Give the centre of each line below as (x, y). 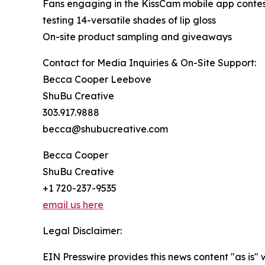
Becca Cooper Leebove (97, 80)
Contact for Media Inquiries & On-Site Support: (149, 63)
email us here (73, 205)
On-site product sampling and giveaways (137, 37)
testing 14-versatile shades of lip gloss (129, 20)
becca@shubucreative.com (105, 129)
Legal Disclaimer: (82, 231)
